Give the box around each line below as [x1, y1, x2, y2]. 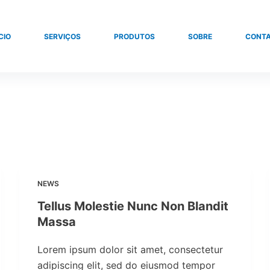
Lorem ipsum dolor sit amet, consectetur [37, 243, 224, 256]
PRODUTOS [114, 31, 155, 41]
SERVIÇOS [44, 31, 81, 41]
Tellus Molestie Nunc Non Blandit [37, 199, 229, 213]
